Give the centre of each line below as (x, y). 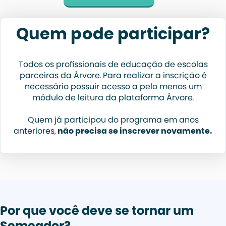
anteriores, (35, 132)
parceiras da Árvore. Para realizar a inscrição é (113, 76)
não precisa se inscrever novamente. (134, 132)
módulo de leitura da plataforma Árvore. (113, 99)
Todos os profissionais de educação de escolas (113, 65)
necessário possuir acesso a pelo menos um (113, 88)
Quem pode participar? (113, 36)
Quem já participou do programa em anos (113, 121)
